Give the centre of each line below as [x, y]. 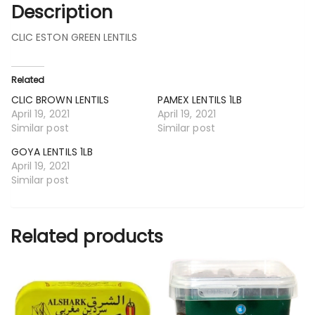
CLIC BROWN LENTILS [60, 100]
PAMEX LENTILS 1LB [200, 100]
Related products [87, 237]
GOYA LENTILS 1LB [52, 152]
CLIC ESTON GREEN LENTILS [75, 38]
